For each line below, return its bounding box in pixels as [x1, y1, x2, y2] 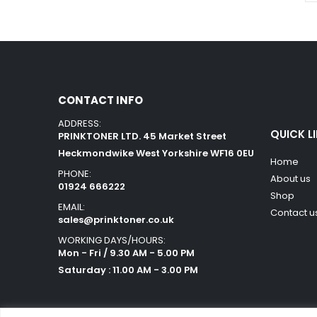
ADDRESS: [58, 116, 101, 130]
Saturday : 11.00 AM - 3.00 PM [58, 263, 198, 277]
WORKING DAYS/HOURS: [58, 233, 166, 247]
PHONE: [58, 166, 91, 180]
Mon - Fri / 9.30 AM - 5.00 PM [58, 246, 195, 260]
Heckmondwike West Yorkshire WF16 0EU [58, 146, 254, 160]
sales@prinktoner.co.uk [58, 212, 174, 226]
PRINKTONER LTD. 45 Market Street [58, 129, 226, 143]
